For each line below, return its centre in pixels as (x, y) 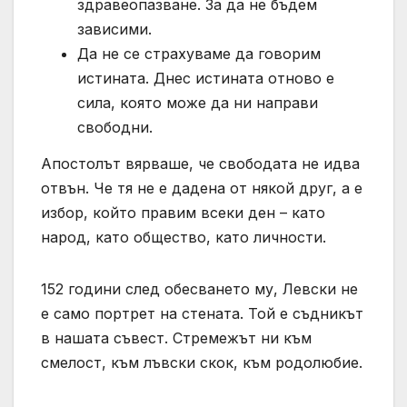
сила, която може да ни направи (198, 102)
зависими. (114, 29)
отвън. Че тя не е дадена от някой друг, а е (202, 188)
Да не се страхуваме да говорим (199, 53)
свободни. (115, 127)
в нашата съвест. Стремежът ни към (176, 338)
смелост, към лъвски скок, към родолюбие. (202, 362)
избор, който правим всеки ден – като (183, 212)
